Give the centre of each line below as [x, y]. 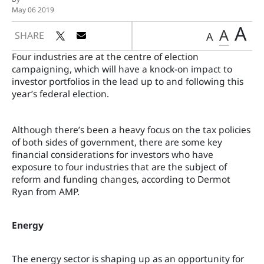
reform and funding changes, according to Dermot [121, 179]
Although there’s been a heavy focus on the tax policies [131, 130]
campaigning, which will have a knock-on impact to [122, 69]
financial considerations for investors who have [113, 154]
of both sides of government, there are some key [117, 142]
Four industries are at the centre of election [105, 57]
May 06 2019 [33, 10]
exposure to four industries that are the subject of [119, 167]
